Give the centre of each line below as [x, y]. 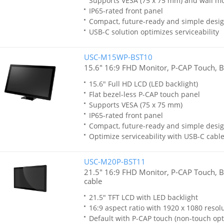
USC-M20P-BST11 [114, 161]
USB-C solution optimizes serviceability [154, 32]
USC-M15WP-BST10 [118, 57]
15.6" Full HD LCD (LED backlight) [143, 84]
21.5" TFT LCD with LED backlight [143, 197]
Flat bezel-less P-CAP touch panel [144, 94]
